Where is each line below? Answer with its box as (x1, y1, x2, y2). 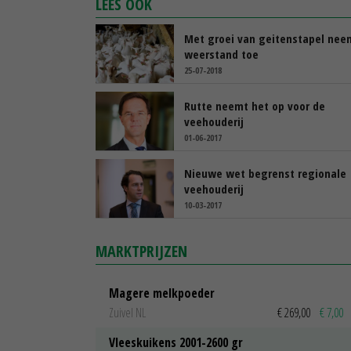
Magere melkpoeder (109, 284, 215, 302)
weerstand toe (184, 45, 259, 62)
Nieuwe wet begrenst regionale (184, 165, 346, 181)
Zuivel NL (109, 304, 146, 322)
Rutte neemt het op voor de (184, 97, 325, 114)
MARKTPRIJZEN (96, 240, 187, 262)
